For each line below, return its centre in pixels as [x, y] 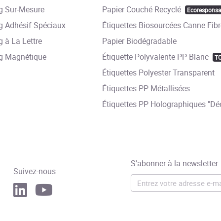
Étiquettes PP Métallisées [146, 89]
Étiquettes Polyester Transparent [158, 73]
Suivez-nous [34, 171]
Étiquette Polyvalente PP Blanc [155, 57]
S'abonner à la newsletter [175, 164]
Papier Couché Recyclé [141, 10]
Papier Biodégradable [139, 41]
